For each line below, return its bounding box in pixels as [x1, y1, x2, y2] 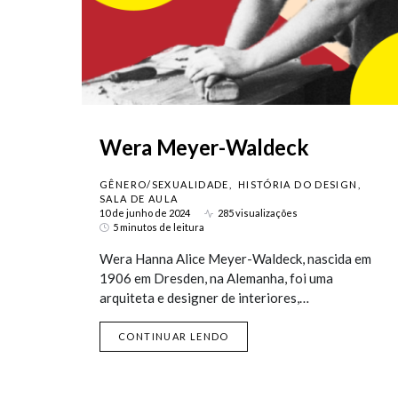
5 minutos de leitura [113, 221, 204, 233]
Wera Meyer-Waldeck [99, 134, 309, 160]
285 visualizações [218, 207, 298, 219]
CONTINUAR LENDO [118, 330, 229, 342]
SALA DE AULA [99, 193, 179, 204]
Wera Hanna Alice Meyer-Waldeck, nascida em [99, 251, 371, 267]
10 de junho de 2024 [99, 207, 190, 219]
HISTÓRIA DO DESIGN [237, 179, 358, 190]
